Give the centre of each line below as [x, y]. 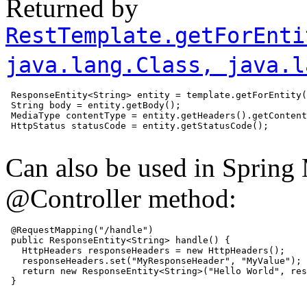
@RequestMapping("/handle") [79, 230]
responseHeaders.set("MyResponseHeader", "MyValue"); [153, 260]
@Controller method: [121, 198]
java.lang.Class [103, 65]
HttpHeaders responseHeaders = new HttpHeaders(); [145, 250]
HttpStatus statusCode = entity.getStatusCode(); [137, 125]
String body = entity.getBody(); [93, 105]
